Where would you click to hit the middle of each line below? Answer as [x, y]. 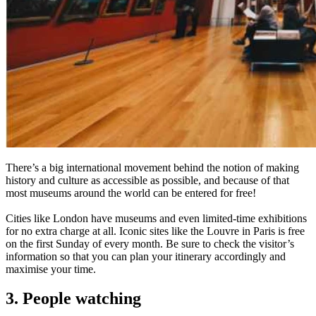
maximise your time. [51, 269]
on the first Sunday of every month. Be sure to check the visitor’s [150, 243]
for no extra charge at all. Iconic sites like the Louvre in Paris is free [155, 231]
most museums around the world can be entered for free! [131, 193]
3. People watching [73, 299]
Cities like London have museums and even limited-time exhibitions [156, 218]
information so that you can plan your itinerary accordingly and [146, 256]
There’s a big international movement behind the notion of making [152, 167]
